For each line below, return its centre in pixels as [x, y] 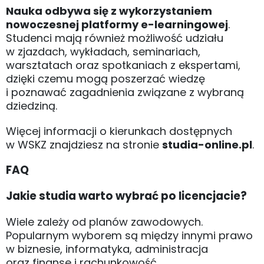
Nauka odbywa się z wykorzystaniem [109, 11]
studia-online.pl [207, 144]
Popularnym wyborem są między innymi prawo [129, 235]
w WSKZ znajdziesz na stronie [84, 144]
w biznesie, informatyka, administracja [107, 249]
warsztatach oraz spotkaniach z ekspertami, [123, 65]
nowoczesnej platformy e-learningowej [117, 24]
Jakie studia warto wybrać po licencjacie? [126, 196]
